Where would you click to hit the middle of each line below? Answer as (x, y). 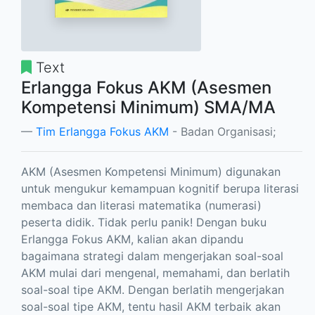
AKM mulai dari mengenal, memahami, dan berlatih (155, 273)
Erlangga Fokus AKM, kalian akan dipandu (132, 239)
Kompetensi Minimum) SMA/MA (148, 107)
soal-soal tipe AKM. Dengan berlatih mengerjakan (153, 290)
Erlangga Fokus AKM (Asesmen (146, 88)
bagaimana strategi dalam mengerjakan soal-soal (152, 256)
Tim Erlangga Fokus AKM (102, 131)
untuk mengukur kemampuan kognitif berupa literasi (160, 188)
